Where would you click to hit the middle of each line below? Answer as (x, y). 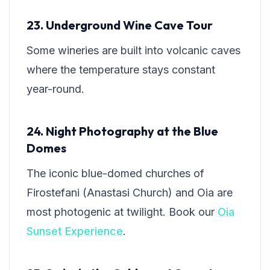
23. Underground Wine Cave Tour (120, 25)
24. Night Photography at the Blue (122, 131)
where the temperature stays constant (121, 70)
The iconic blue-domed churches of (115, 174)
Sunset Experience (75, 231)
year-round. (55, 89)
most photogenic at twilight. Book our (122, 212)
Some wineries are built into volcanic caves (133, 51)
